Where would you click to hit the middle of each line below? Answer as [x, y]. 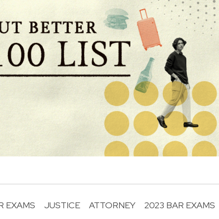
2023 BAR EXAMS [179, 205]
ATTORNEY [112, 205]
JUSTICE [62, 205]
